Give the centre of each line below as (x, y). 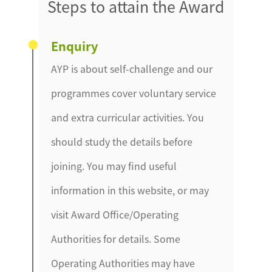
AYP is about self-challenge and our (132, 69)
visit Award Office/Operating (115, 215)
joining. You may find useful (114, 166)
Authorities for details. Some (116, 239)
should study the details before (122, 142)
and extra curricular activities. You (128, 117)
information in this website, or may (130, 190)
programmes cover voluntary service (134, 93)
